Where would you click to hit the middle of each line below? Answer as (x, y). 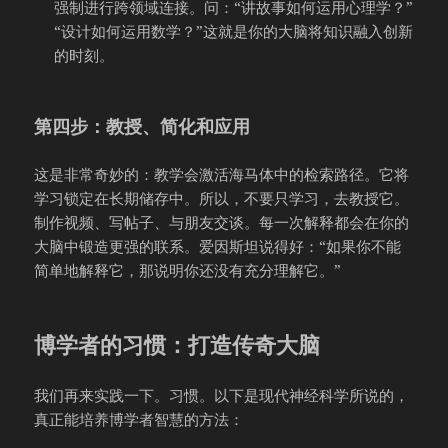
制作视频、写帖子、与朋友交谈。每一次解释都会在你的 (222, 221)
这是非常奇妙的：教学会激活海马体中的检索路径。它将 (222, 173)
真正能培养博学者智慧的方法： (139, 418)
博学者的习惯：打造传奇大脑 (177, 343)
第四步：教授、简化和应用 (142, 125)
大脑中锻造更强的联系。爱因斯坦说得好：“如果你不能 (218, 245)
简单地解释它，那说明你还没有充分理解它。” (188, 269)
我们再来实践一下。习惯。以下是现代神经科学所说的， (222, 394)
